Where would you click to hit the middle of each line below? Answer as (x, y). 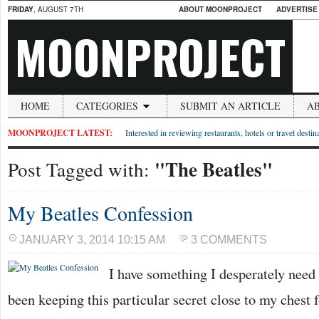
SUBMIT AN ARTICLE (230, 106)
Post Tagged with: (81, 169)
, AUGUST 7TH (58, 9)
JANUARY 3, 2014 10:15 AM (92, 240)
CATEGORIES (107, 106)
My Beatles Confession (100, 213)
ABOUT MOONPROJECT (220, 9)
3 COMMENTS (229, 240)
